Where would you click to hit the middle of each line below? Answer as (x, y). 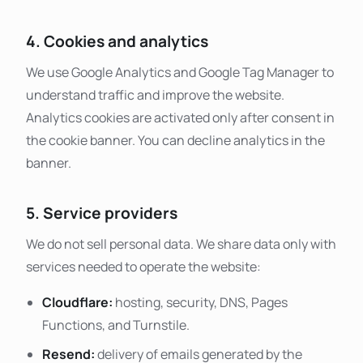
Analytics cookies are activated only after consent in (180, 117)
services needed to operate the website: (143, 267)
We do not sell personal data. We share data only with (181, 244)
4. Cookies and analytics (117, 41)
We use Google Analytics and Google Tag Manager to (180, 72)
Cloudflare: (77, 303)
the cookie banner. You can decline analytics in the (175, 140)
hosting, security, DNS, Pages (200, 303)
